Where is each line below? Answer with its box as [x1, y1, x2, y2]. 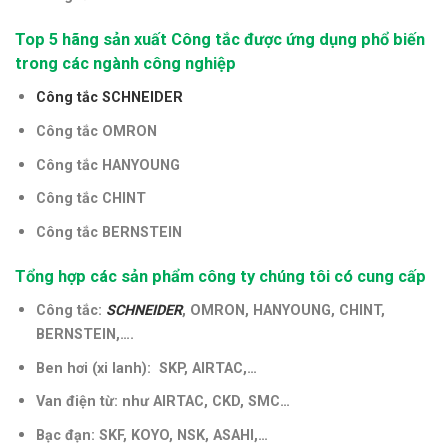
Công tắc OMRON [35, 122, 157, 140]
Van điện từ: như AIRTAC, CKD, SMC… [35, 393, 290, 411]
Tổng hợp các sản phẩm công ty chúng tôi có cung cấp [15, 266, 426, 286]
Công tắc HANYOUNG [35, 156, 180, 174]
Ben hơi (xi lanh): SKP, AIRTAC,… [35, 359, 257, 377]
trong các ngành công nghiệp [15, 53, 236, 73]
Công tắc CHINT [35, 190, 146, 208]
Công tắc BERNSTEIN [35, 223, 182, 241]
